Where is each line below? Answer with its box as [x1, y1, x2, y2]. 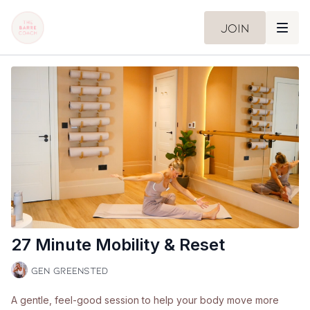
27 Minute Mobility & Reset [11, 235, 225, 255]
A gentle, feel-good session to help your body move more [11, 294, 279, 307]
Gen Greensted [31, 264, 108, 276]
